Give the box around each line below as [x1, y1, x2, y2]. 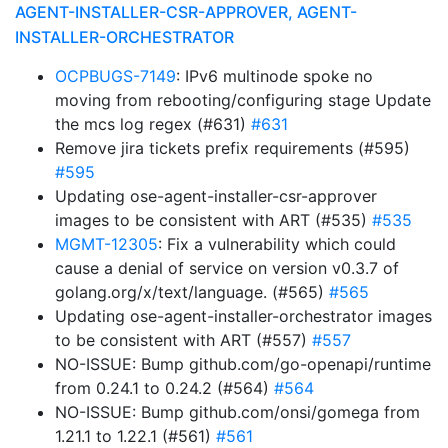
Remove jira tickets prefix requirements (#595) [55, 138, 410, 158]
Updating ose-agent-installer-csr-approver [55, 186, 377, 206]
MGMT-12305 [55, 234, 158, 254]
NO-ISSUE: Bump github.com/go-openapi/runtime [55, 354, 431, 374]
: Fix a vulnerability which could [158, 234, 396, 254]
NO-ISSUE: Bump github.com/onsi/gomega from [55, 402, 420, 422]
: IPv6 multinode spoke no [176, 66, 373, 86]
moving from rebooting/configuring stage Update [55, 90, 431, 110]
